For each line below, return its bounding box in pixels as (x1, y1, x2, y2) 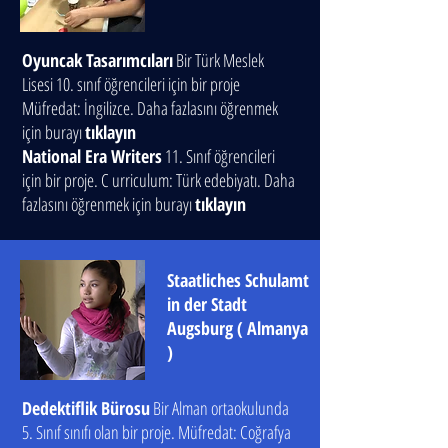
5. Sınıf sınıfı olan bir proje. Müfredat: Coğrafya (22, 420, 291, 444)
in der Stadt (167, 292, 247, 316)
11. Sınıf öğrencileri (162, 144, 275, 168)
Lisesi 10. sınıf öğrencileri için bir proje (22, 72, 240, 96)
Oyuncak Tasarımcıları (22, 48, 173, 72)
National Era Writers (22, 144, 162, 168)
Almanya (243, 316, 308, 340)
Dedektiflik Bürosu (22, 396, 150, 420)
